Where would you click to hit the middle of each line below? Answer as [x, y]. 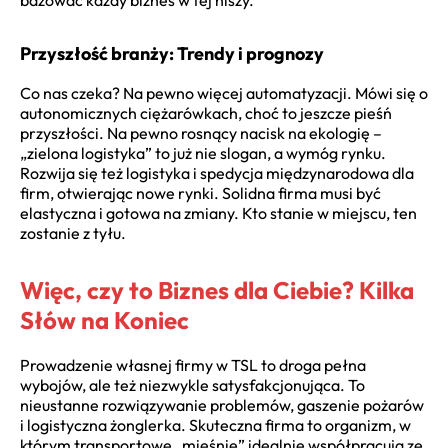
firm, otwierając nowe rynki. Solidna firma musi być [200, 193]
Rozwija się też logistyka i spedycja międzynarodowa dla [217, 173]
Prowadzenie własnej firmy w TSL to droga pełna [193, 365]
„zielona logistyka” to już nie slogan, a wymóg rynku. [203, 153]
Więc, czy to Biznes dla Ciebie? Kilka [217, 290]
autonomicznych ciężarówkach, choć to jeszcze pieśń [206, 113]
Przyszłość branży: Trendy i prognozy [172, 54]
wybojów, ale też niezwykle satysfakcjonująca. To [192, 385]
